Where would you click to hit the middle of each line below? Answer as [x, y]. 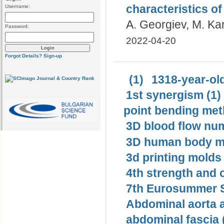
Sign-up [53, 55]
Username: [17, 6]
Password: [17, 26]
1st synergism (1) [173, 95]
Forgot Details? [23, 55]
